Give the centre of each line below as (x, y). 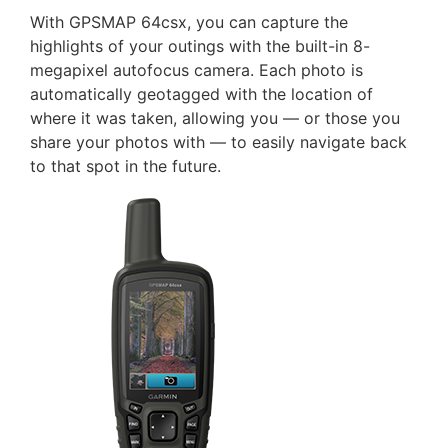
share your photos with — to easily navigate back (218, 142)
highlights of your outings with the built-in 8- (200, 46)
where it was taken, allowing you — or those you (215, 118)
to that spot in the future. (125, 166)
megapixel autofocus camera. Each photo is (196, 70)
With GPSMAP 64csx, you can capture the (189, 22)
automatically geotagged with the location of (201, 94)
